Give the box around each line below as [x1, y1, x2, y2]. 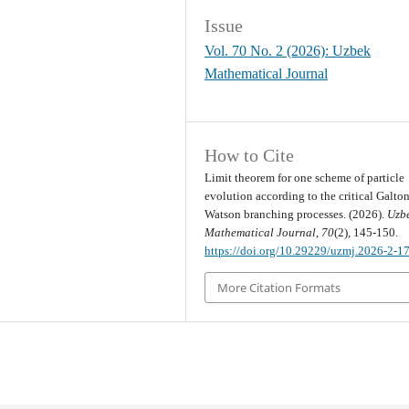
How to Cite [204, 144, 295, 165]
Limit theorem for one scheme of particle [204, 170, 405, 184]
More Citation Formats [217, 278, 341, 296]
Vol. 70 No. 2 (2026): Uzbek [204, 43, 372, 59]
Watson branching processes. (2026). [204, 206, 388, 221]
